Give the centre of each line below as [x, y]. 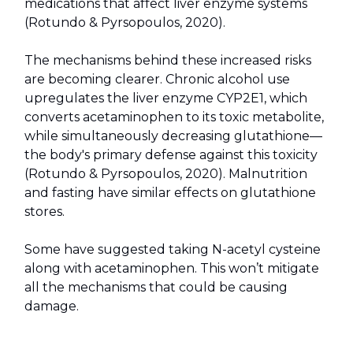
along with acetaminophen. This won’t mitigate [172, 269]
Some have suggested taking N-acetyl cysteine [173, 250]
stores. [45, 212]
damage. [52, 307]
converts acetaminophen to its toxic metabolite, [174, 117]
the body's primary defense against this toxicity [171, 155]
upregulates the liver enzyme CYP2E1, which [166, 98]
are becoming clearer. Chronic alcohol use [157, 80]
